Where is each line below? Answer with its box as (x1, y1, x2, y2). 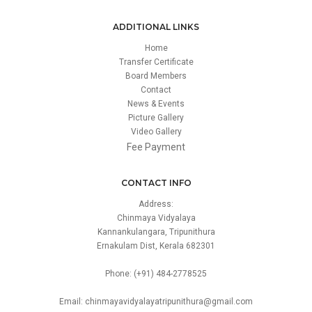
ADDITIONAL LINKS (113, 22, 199, 32)
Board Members (125, 71, 187, 81)
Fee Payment (127, 141, 185, 153)
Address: (139, 199, 173, 209)
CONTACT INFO (120, 178, 192, 188)
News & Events (127, 99, 185, 109)
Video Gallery (130, 127, 182, 136)
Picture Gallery (128, 113, 184, 123)
